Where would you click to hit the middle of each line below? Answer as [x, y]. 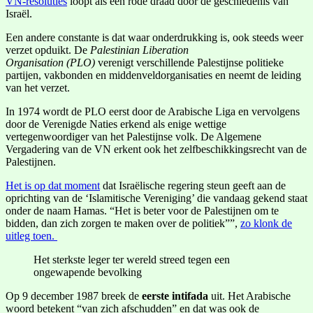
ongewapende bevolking [88, 272]
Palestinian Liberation [139, 50]
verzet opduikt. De [48, 50]
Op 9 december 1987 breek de [74, 296]
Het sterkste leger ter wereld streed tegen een [132, 260]
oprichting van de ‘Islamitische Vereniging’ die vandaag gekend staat [156, 198]
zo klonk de [266, 224]
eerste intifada [175, 296]
